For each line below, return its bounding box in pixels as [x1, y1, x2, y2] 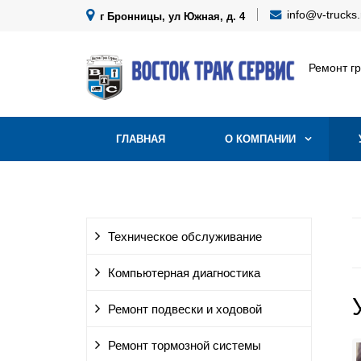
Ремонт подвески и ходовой [108, 303, 262, 316]
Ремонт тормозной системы [108, 339, 261, 352]
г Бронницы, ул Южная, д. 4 [97, 10, 245, 23]
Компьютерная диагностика [108, 267, 260, 280]
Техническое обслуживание [108, 230, 262, 243]
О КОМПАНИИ [225, 133, 296, 145]
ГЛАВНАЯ [116, 133, 165, 145]
